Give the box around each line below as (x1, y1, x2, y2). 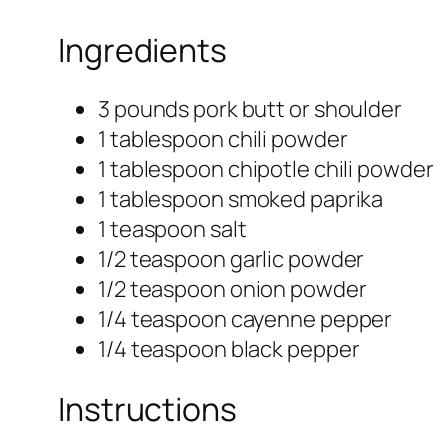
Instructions (58, 386, 237, 431)
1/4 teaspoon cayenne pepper (98, 304, 393, 335)
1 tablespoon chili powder (98, 124, 348, 155)
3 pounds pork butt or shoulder (98, 94, 402, 125)
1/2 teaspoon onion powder (98, 274, 367, 305)
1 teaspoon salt (98, 214, 247, 245)
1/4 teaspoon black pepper (98, 334, 360, 365)
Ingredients (58, 27, 227, 72)
